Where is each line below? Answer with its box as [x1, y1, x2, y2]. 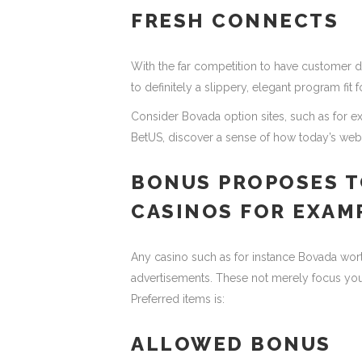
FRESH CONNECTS [131, 9, 339, 32]
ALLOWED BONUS [131, 332, 331, 356]
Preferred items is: [131, 293, 225, 305]
